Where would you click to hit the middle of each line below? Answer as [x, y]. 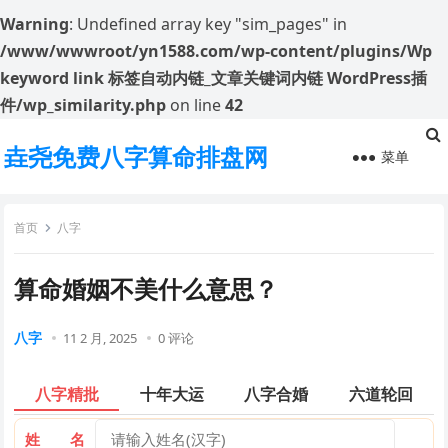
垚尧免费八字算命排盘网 [136, 156]
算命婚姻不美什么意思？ [146, 288]
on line [195, 105]
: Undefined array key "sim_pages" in [208, 24]
